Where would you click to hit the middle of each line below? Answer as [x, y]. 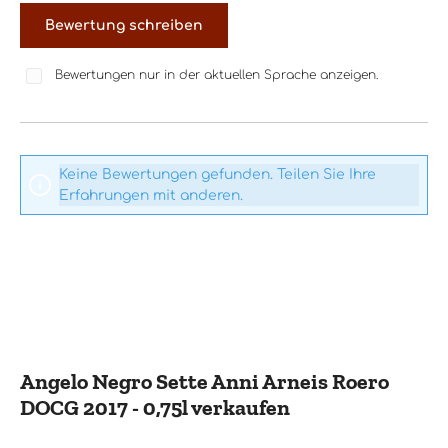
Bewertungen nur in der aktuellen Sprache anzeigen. [216, 74]
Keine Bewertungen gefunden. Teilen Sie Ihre [217, 174]
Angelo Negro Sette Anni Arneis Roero [204, 381]
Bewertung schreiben [124, 25]
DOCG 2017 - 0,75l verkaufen [155, 407]
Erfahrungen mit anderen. [151, 195]
